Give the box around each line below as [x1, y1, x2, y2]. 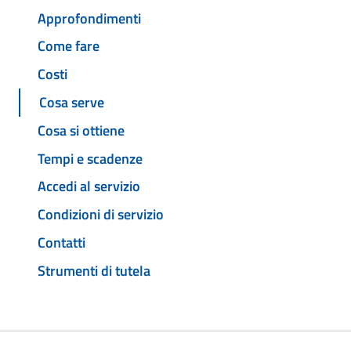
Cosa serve [39, 92, 104, 114]
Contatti [38, 231, 85, 253]
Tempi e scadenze [38, 147, 143, 169]
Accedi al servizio [38, 175, 140, 197]
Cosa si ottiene [38, 119, 125, 141]
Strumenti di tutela [38, 259, 150, 281]
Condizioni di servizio [38, 204, 164, 226]
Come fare [38, 35, 100, 57]
